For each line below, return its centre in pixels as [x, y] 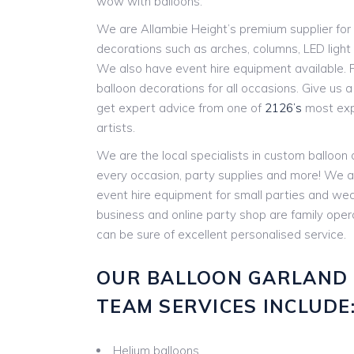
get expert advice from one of [181, 108]
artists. [116, 128]
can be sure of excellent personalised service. [221, 234]
